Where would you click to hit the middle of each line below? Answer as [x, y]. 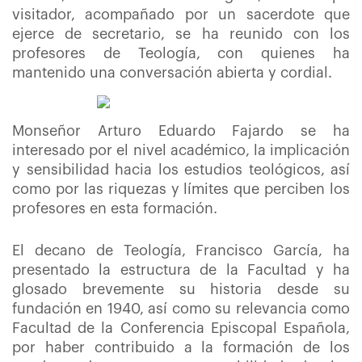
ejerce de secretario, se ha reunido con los [181, 34]
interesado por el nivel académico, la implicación [181, 151]
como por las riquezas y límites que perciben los [181, 189]
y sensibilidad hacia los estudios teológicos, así [181, 170]
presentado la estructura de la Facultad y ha [181, 270]
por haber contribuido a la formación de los [181, 348]
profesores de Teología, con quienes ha [181, 53]
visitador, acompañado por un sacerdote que [181, 15]
